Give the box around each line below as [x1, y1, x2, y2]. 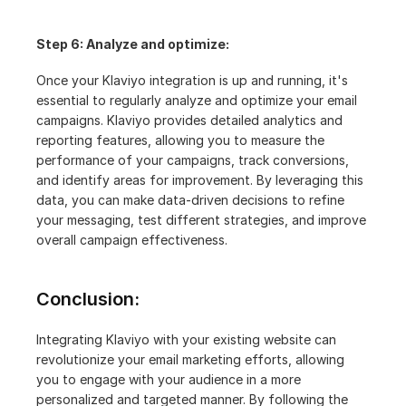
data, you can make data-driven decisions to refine [36, 192, 344, 208]
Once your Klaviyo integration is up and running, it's [36, 72, 348, 88]
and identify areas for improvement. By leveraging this [36, 172, 363, 188]
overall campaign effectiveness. [36, 232, 227, 247]
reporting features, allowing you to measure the [36, 132, 324, 148]
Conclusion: [36, 288, 140, 310]
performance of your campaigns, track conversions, [36, 152, 349, 168]
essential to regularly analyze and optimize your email [36, 92, 357, 108]
